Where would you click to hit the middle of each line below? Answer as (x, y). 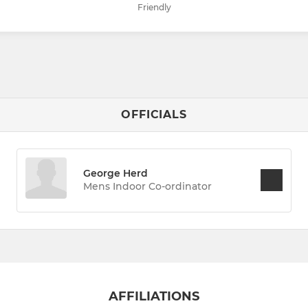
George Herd (116, 173)
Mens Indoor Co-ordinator (148, 186)
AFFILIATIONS (154, 296)
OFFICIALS (154, 114)
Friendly (154, 7)
